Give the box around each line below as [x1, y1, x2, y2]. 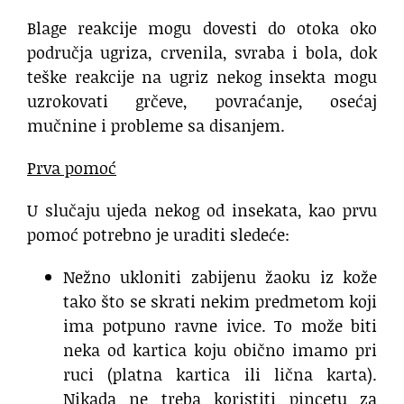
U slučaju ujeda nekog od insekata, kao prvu [27, 198, 377, 223]
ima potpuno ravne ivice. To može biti [63, 314, 377, 338]
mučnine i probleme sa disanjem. [27, 114, 285, 138]
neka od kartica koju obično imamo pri [63, 338, 377, 363]
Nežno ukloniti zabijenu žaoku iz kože [63, 265, 377, 289]
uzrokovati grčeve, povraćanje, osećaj [27, 89, 377, 114]
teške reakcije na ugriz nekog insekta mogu [27, 65, 377, 89]
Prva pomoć [27, 156, 116, 180]
